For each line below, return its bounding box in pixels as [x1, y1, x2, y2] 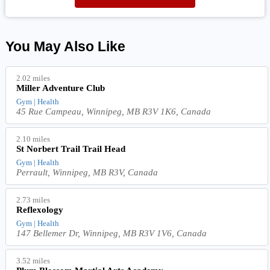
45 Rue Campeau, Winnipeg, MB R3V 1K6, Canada [16, 106, 212, 116]
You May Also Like [5, 39, 125, 54]
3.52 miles [16, 256, 51, 265]
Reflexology [16, 204, 64, 215]
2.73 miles [16, 195, 51, 204]
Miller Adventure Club [16, 83, 105, 93]
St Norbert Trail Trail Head [16, 143, 126, 154]
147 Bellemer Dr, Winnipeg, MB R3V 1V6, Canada [16, 228, 207, 238]
